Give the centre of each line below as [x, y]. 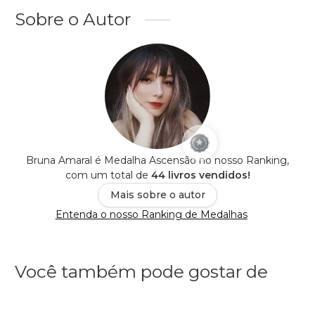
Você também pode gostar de [141, 272]
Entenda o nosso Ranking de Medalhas [151, 215]
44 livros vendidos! [200, 175]
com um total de [108, 175]
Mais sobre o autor [157, 195]
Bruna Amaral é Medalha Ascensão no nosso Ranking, [157, 161]
